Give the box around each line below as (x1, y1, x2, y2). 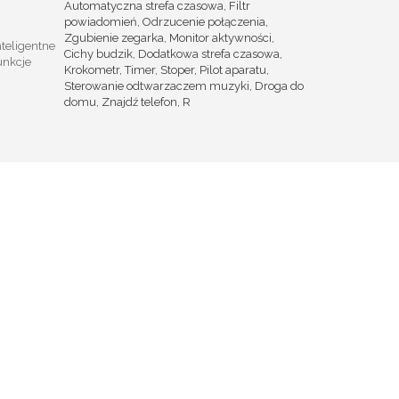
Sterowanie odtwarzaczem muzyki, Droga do (64, 78, 304, 93)
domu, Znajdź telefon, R (64, 94, 191, 109)
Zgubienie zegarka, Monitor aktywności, (64, 30, 274, 45)
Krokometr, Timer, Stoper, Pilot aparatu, (64, 62, 269, 77)
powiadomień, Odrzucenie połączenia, (64, 14, 268, 28)
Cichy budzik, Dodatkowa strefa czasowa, (64, 46, 282, 61)
